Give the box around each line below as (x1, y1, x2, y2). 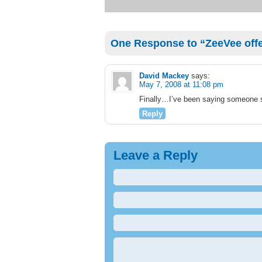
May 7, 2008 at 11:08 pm (139, 80, 223, 89)
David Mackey (139, 71, 189, 80)
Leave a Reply (113, 148, 198, 163)
